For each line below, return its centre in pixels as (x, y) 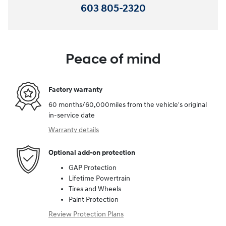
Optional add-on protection (92, 153)
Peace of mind (113, 59)
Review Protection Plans (86, 214)
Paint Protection (94, 199)
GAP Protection (93, 167)
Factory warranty (75, 90)
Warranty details (74, 130)
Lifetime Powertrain (99, 178)
